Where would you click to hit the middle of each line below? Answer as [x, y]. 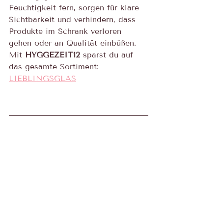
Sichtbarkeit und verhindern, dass [74, 19]
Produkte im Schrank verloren [67, 31]
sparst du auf [108, 55]
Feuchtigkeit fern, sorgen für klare [75, 7]
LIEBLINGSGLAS [42, 78]
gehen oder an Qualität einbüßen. [72, 43]
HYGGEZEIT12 [53, 55]
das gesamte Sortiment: [55, 66]
